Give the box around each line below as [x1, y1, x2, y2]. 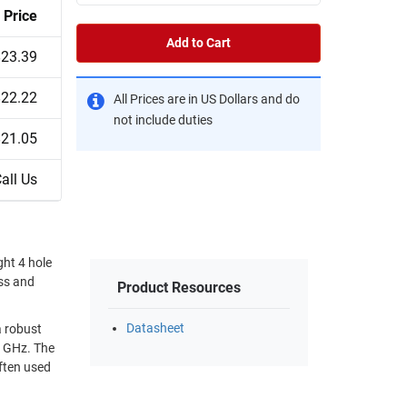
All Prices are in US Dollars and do [114, 91, 300, 107]
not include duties [114, 112, 213, 128]
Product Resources [117, 279, 241, 297]
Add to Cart [166, 35, 231, 51]
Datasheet [126, 321, 184, 337]
